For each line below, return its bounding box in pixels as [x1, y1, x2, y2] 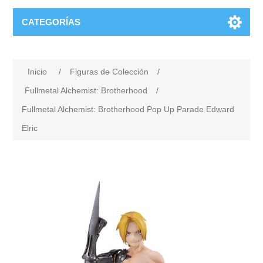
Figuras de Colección [70, 67, 149, 76]
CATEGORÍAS [22, 17, 81, 27]
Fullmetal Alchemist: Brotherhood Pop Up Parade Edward [22, 104, 235, 114]
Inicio [28, 67, 48, 76]
